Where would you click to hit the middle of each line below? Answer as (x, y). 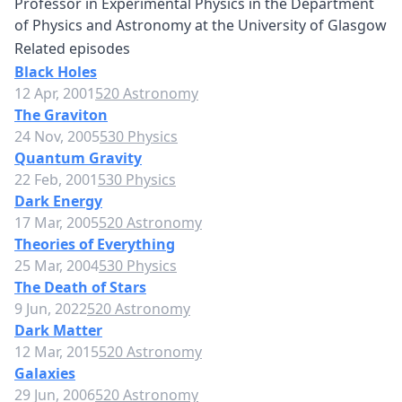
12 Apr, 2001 (55, 93)
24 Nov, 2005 (57, 136)
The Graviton (61, 115)
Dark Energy (58, 201)
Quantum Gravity (78, 158)
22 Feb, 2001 (56, 179)
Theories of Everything (95, 244)
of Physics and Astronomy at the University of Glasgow (201, 25)
